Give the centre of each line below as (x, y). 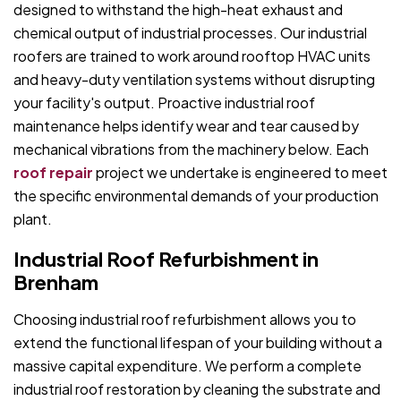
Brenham (56, 282)
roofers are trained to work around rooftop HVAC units (192, 56)
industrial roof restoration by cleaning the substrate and (197, 389)
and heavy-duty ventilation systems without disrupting (194, 80)
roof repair (53, 173)
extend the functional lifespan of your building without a (198, 343)
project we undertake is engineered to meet (240, 173)
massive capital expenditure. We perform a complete (188, 366)
